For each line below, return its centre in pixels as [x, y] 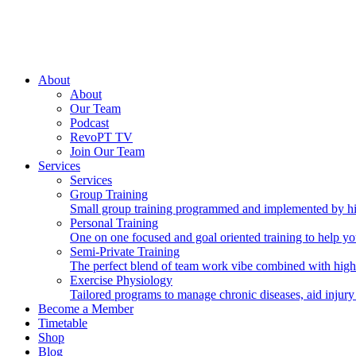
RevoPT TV [101, 137]
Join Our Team [107, 151]
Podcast [89, 123]
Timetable [63, 323]
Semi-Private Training [125, 252]
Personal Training [114, 223]
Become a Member [86, 309]
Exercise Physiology [121, 280]
